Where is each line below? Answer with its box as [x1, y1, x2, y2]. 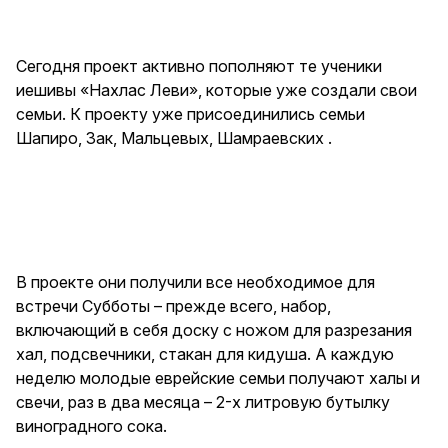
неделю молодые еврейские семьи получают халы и [16, 367, 420, 388]
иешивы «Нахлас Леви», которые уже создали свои [16, 79, 417, 100]
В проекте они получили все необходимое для [16, 271, 375, 292]
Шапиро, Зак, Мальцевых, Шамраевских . [16, 127, 332, 148]
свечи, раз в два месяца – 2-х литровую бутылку [16, 391, 390, 412]
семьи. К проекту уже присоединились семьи [16, 103, 365, 124]
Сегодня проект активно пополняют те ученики [16, 55, 382, 76]
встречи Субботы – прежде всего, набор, [16, 295, 331, 316]
